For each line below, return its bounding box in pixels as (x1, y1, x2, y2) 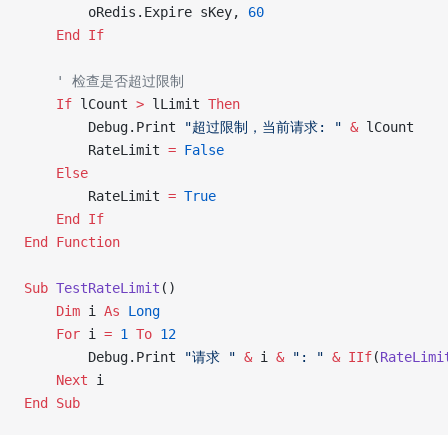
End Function (24, 234, 120, 250)
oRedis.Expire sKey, (24, 4, 248, 20)
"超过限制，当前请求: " (184, 119, 342, 135)
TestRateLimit (48, 280, 160, 296)
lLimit (144, 96, 208, 112)
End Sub (24, 395, 80, 411)
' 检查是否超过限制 (24, 73, 184, 89)
